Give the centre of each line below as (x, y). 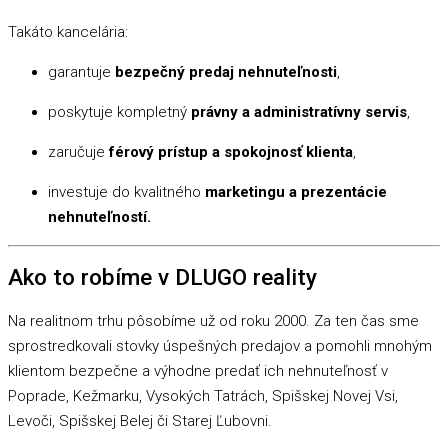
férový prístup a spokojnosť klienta (231, 151)
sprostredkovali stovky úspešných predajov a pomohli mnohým (220, 346)
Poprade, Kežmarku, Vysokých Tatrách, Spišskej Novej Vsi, (203, 396)
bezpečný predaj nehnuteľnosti (226, 71)
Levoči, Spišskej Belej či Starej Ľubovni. (140, 421)
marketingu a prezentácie (296, 191)
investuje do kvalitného (126, 191)
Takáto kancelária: (68, 31)
